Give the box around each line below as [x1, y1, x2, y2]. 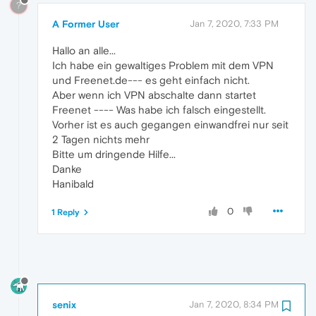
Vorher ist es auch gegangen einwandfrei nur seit [52, 118, 288, 130]
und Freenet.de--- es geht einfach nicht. [52, 73, 250, 86]
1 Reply [51, 207, 80, 217]
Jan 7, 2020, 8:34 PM [189, 298, 279, 310]
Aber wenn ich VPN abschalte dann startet [52, 88, 256, 101]
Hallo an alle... [52, 44, 116, 56]
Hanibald [52, 177, 94, 190]
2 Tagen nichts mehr [52, 133, 150, 145]
